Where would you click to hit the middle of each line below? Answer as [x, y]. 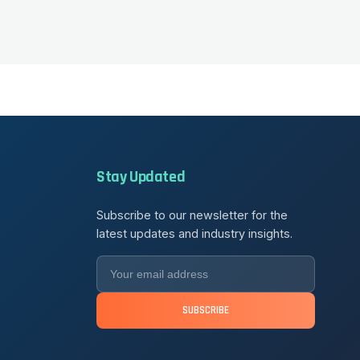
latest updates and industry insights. [194, 233]
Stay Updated [141, 177]
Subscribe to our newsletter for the [192, 215]
